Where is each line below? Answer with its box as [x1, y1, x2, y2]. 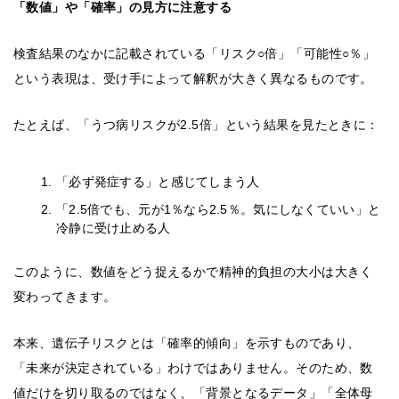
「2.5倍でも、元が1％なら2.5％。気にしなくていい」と [56, 202, 381, 217]
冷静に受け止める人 [56, 221, 171, 236]
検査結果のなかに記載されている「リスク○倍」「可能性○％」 [13, 46, 376, 61]
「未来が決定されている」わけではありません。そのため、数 [13, 361, 373, 376]
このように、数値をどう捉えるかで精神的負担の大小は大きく [13, 265, 373, 280]
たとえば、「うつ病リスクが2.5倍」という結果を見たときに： [13, 118, 379, 133]
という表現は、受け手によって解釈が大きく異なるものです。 [13, 71, 373, 86]
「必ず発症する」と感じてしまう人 [56, 175, 260, 190]
